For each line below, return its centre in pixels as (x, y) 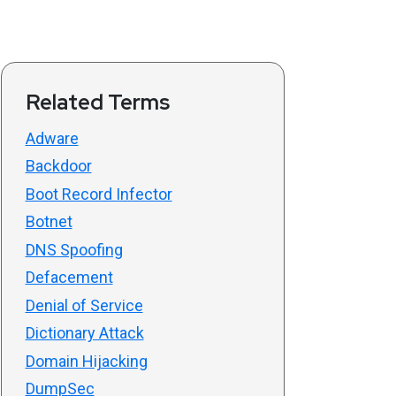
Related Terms (97, 102)
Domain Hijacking (86, 361)
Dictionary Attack (84, 333)
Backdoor (58, 166)
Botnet (49, 222)
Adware (52, 138)
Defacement (69, 278)
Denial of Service (84, 305)
